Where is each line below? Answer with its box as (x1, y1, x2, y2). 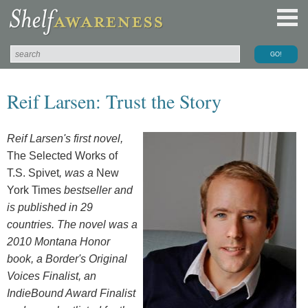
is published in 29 (7, 201, 93, 213)
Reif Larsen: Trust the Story (7, 87, 221, 114)
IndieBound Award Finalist (7, 287, 135, 299)
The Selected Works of (7, 149, 118, 162)
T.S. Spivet (7, 166, 59, 179)
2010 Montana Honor (7, 235, 110, 247)
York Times (7, 184, 61, 196)
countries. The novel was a (7, 218, 137, 230)
